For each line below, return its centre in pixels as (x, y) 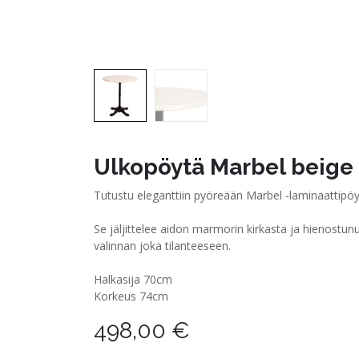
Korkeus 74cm (131, 296)
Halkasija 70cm (133, 279)
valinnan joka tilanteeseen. (162, 246)
